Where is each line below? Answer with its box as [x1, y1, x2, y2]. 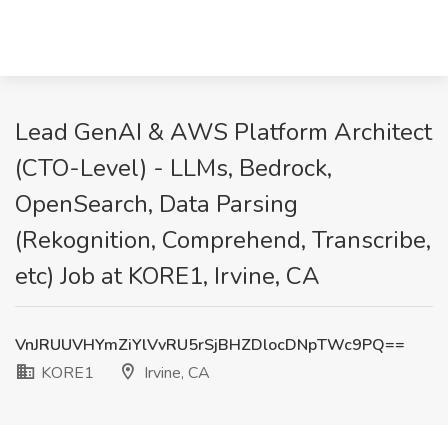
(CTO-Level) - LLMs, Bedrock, [15, 152, 332, 184]
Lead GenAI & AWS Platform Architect [15, 116, 432, 148]
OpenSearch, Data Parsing [15, 188, 298, 220]
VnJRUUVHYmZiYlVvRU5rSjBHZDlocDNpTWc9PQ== [15, 334, 405, 356]
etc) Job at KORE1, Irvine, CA [15, 260, 320, 292]
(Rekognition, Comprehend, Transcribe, [15, 224, 431, 256]
